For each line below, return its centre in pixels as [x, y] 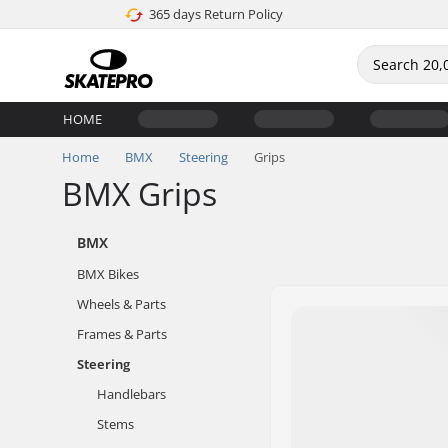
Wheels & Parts [121, 304]
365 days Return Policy [215, 14]
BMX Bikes [108, 274]
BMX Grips [139, 193]
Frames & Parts [122, 334]
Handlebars [131, 394]
